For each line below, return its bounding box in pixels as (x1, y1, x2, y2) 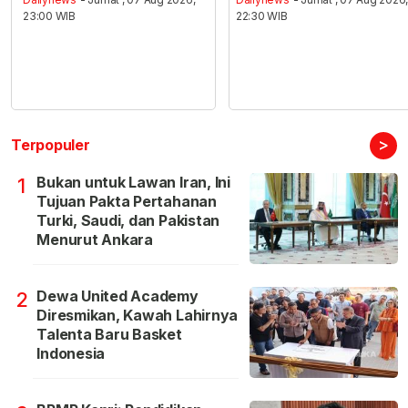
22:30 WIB (235, 9, 288, 24)
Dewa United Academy (36, 286, 199, 305)
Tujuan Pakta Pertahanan (36, 191, 217, 210)
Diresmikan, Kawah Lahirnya (36, 305, 239, 324)
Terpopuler (11, 135, 90, 154)
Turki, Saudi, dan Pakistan (36, 210, 220, 229)
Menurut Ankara (36, 229, 153, 249)
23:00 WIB (23, 9, 76, 24)
